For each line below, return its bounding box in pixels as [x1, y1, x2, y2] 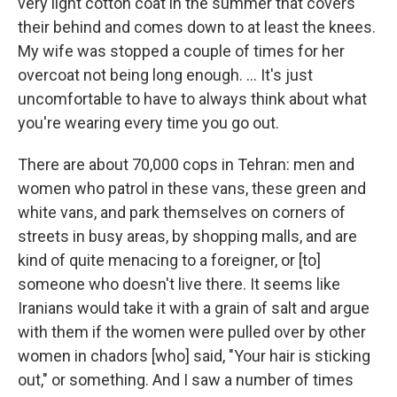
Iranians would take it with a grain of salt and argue [18, 299, 370, 317]
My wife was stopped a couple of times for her [18, 42, 345, 60]
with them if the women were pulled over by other [18, 323, 366, 341]
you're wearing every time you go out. [18, 113, 279, 132]
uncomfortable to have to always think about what [18, 90, 367, 108]
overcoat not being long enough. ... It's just [18, 66, 313, 84]
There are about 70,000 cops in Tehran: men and [18, 155, 354, 174]
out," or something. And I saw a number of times [18, 370, 354, 389]
